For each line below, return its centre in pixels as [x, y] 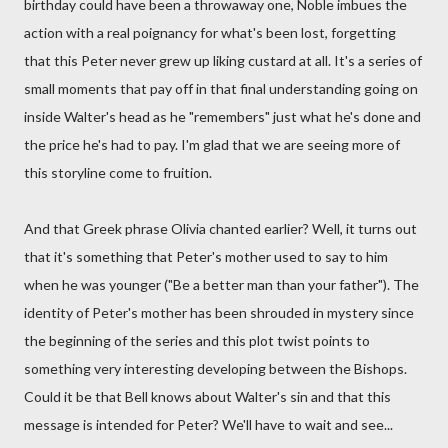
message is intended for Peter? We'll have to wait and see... [208, 424]
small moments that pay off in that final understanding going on [221, 88]
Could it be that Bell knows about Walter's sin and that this [207, 396]
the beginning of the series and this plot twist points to [197, 340]
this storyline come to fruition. [118, 172]
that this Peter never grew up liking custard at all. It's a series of [223, 60]
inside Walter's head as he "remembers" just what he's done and [222, 116]
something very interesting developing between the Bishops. [215, 368]
